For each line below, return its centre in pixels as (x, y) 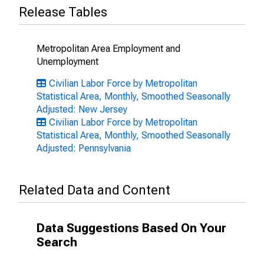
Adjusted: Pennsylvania (84, 148)
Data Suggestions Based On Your (131, 228)
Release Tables (63, 12)
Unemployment (67, 62)
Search (57, 242)
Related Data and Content (95, 190)
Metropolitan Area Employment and (108, 49)
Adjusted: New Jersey (82, 109)
